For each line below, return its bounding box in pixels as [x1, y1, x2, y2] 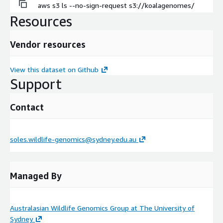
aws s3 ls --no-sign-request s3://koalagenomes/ [38, 1, 195, 10]
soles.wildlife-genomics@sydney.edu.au [10, 135, 136, 144]
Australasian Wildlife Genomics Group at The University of [10, 204, 195, 213]
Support [10, 76, 62, 93]
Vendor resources [10, 39, 86, 50]
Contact [10, 102, 44, 113]
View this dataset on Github [10, 65, 99, 74]
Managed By [10, 170, 62, 182]
